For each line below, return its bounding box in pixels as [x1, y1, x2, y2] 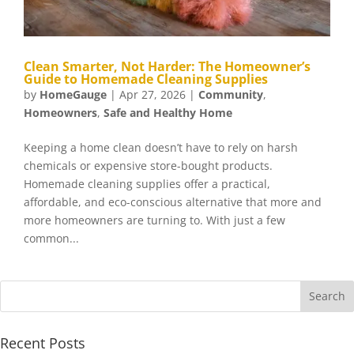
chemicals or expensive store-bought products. [24, 157, 273, 173]
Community [198, 86, 263, 102]
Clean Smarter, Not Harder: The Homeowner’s [24, 57, 311, 75]
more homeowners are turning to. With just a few [24, 212, 285, 228]
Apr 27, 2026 [119, 86, 186, 102]
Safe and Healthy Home [104, 104, 232, 120]
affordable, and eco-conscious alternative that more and [24, 194, 322, 209]
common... [24, 230, 79, 246]
